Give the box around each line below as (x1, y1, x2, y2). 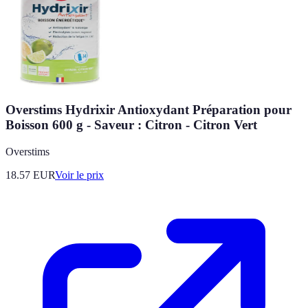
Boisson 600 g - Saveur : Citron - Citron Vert (5, 118, 257, 133)
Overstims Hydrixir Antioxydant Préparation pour (5, 102, 291, 118)
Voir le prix (55, 169, 104, 181)
